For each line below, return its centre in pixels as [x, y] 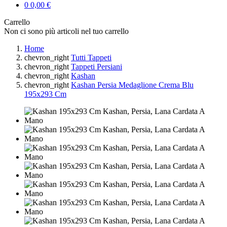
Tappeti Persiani [97, 67]
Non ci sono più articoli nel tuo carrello [66, 31]
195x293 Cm [45, 94]
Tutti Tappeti [91, 58]
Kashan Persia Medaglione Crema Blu [132, 85]
